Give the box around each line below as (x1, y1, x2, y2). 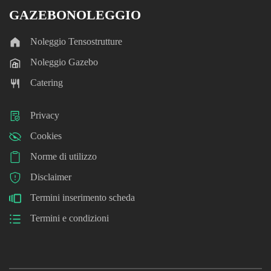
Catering (30, 77, 63, 88)
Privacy (30, 110, 59, 121)
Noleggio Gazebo (30, 57, 98, 68)
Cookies (30, 131, 62, 142)
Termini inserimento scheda (30, 192, 135, 203)
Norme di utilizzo (30, 151, 97, 162)
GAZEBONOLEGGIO (9, 7, 141, 23)
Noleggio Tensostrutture (30, 36, 122, 47)
